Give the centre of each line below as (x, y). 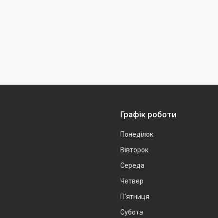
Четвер (132, 181)
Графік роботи (148, 114)
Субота (132, 212)
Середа (132, 165)
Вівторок (134, 150)
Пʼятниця (135, 197)
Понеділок (137, 134)
